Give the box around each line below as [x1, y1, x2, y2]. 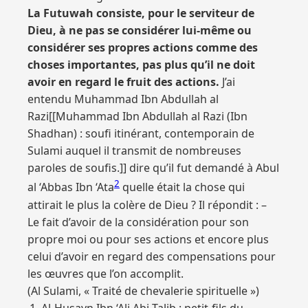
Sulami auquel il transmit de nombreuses [27, 143, 241, 159]
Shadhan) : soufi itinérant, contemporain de [27, 126, 254, 142]
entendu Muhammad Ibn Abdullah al [27, 91, 219, 107]
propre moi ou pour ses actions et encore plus [27, 231, 269, 247]
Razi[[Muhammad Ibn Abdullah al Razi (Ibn [27, 109, 247, 124]
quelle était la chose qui [120, 179, 245, 195]
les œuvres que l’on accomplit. [27, 265, 184, 281]
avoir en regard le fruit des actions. [27, 74, 219, 90]
